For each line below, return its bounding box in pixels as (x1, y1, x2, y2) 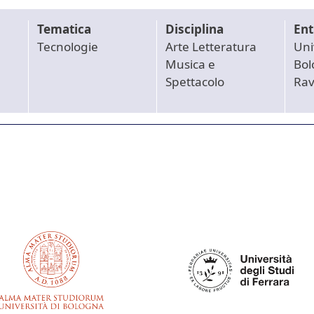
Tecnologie (37, 39, 99, 55)
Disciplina (165, 21, 224, 38)
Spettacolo (165, 74, 224, 90)
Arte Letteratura (165, 39, 257, 55)
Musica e (165, 56, 215, 73)
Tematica (37, 21, 92, 38)
